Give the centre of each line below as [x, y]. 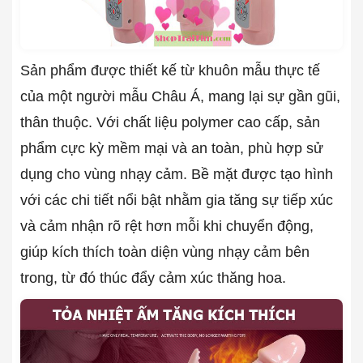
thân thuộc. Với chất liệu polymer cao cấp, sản [170, 122]
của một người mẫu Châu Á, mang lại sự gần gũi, [180, 96]
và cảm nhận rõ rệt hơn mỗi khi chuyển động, [167, 226]
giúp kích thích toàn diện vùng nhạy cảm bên [165, 252]
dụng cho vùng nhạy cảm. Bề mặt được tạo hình [177, 174]
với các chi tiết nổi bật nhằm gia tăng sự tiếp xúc [177, 200]
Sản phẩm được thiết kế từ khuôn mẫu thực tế [170, 70]
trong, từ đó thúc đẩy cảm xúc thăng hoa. [153, 278]
